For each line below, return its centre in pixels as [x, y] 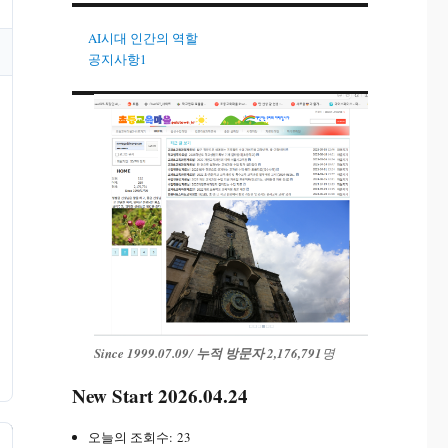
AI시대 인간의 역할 [143, 38]
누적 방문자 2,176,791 [258, 353]
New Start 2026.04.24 [159, 396]
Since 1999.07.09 [141, 353]
